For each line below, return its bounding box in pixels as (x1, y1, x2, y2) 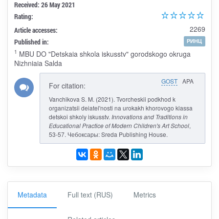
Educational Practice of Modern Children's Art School (48, 121, 189, 130)
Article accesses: (14, 25, 58, 35)
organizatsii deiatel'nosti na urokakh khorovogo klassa (48, 103, 193, 112)
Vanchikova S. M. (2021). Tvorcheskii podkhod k (48, 94, 175, 103)
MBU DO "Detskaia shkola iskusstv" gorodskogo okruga (17, 48, 191, 59)
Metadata (18, 190, 47, 199)
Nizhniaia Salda (14, 58, 62, 68)
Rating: (14, 11, 33, 21)
